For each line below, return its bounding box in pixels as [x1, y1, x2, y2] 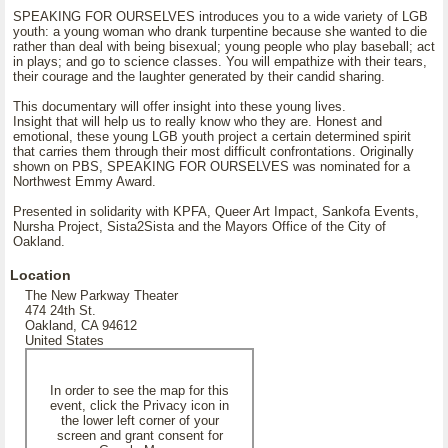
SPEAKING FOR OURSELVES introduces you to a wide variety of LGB [13, 9, 428, 24]
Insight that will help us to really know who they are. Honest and [13, 114, 382, 129]
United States [25, 333, 104, 348]
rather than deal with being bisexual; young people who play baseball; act [13, 39, 435, 54]
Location [10, 267, 71, 283]
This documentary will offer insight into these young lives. [13, 99, 346, 114]
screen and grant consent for [56, 428, 223, 443]
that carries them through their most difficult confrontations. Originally [13, 144, 414, 159]
